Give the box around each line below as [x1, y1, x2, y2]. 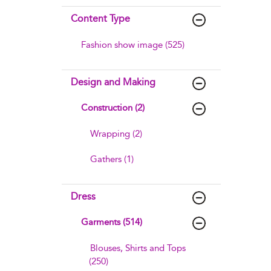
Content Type [71, 13, 130, 24]
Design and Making [71, 76, 155, 88]
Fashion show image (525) [81, 39, 184, 50]
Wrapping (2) [90, 128, 142, 139]
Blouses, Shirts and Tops [90, 243, 186, 253]
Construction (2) [81, 102, 145, 113]
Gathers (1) [90, 154, 134, 165]
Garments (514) [81, 217, 142, 227]
